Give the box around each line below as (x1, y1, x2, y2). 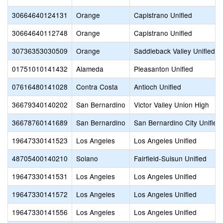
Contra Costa (76, 82, 118, 92)
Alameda (76, 64, 104, 74)
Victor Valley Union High (134, 100, 209, 110)
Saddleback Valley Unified (134, 46, 215, 56)
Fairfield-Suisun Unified (134, 153, 207, 163)
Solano (76, 153, 98, 163)
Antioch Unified (134, 82, 181, 92)
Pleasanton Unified (134, 64, 193, 74)
